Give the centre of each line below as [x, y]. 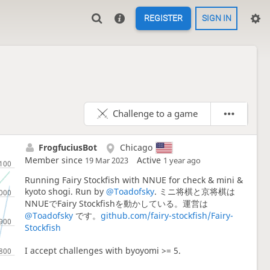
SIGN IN [216, 18]
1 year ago [182, 160]
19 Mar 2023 [106, 160]
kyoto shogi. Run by [65, 191]
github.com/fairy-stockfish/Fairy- [167, 215]
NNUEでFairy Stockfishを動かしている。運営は [116, 203]
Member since [55, 160]
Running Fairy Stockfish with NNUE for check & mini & [133, 180]
